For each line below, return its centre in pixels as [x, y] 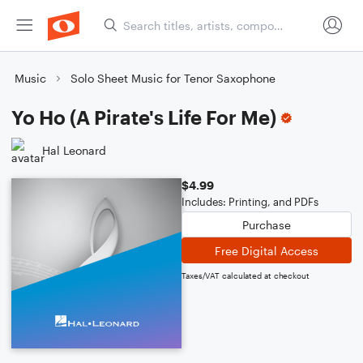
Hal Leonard [74, 150]
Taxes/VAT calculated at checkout [246, 275]
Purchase [267, 224]
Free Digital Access [267, 250]
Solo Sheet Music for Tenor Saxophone [173, 78]
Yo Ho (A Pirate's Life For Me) [144, 117]
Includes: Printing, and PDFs [250, 202]
